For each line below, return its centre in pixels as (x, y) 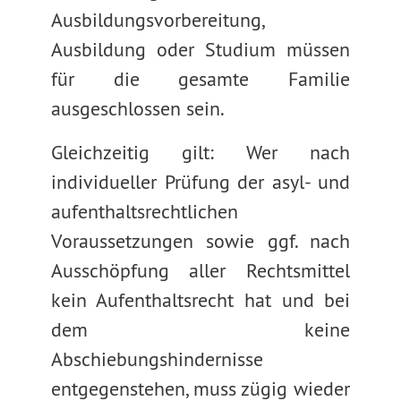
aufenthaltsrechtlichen (144, 211)
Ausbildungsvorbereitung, (158, 20)
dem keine (200, 329)
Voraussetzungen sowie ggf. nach (200, 241)
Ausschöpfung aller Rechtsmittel (200, 270)
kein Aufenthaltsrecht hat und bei (200, 300)
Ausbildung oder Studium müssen (200, 49)
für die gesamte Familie (200, 79)
